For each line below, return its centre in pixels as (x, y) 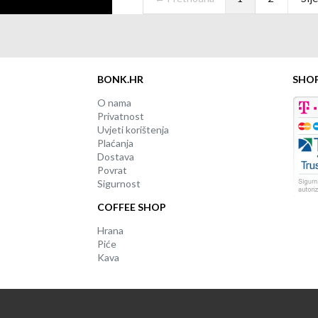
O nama (114, 103)
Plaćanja (115, 143)
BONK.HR (120, 79)
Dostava (116, 157)
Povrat (112, 170)
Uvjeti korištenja (133, 130)
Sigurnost (119, 184)
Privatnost (121, 116)
